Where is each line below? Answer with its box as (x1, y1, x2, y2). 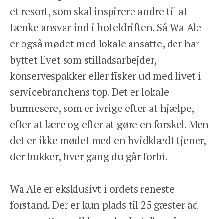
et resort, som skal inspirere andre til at (10, 4, 188, 18)
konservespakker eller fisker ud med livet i (10, 68, 201, 83)
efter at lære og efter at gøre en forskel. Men (10, 117, 209, 131)
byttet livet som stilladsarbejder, (10, 52, 156, 66)
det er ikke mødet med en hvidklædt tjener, (10, 133, 206, 147)
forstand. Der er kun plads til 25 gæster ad (10, 197, 198, 212)
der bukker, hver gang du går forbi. (10, 149, 170, 163)
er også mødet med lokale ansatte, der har (10, 36, 200, 50)
